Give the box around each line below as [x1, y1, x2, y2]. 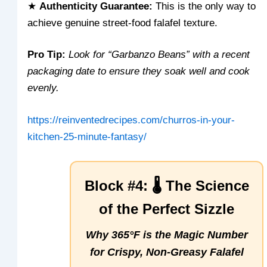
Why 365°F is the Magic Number [85, 228, 248, 241]
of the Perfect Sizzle [99, 200, 234, 217]
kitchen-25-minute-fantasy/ [27, 131, 147, 143]
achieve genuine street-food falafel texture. [27, 17, 218, 29]
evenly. [27, 82, 60, 94]
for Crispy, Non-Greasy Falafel [89, 246, 244, 258]
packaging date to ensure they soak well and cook [27, 66, 250, 77]
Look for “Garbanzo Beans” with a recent [69, 49, 250, 61]
